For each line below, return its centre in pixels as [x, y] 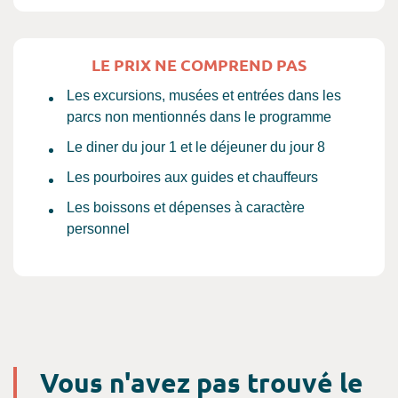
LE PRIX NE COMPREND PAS [199, 64]
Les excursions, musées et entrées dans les [204, 96]
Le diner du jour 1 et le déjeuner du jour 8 [196, 147]
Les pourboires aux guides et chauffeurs [192, 177]
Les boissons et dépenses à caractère [186, 207]
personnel [98, 229]
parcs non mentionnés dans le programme [199, 117]
